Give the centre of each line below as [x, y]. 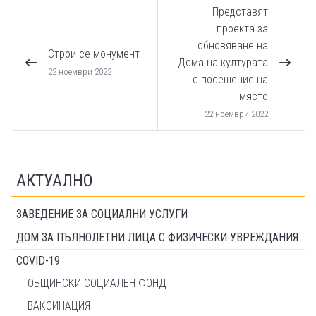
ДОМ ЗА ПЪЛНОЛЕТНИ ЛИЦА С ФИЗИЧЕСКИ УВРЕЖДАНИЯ [157, 237]
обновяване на [233, 45]
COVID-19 [38, 261]
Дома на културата [223, 62]
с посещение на [230, 79]
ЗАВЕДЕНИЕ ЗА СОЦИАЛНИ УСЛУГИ [102, 214]
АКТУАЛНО [55, 181]
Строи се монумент [94, 54]
